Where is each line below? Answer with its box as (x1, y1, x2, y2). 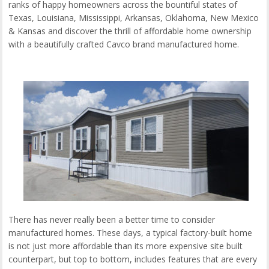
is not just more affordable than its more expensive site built (8, 240, 243, 252)
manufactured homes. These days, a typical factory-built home (8, 227, 253, 239)
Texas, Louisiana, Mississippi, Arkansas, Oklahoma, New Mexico (8, 12, 259, 24)
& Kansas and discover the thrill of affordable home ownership (8, 25, 252, 37)
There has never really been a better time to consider (8, 214, 216, 226)
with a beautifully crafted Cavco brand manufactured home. (8, 38, 240, 50)
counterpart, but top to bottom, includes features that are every (8, 253, 258, 265)
